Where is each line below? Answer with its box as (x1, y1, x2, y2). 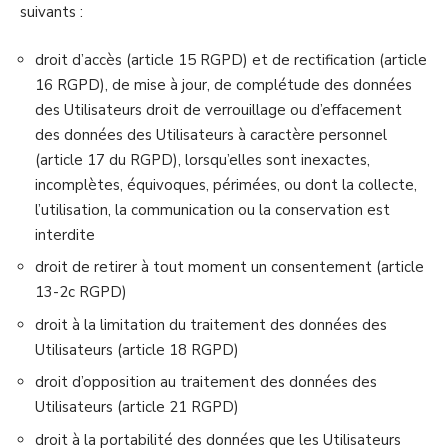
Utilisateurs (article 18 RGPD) (35, 339, 239, 360)
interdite (35, 224, 95, 245)
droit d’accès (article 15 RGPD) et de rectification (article (35, 49, 427, 70)
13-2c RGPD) (35, 282, 127, 302)
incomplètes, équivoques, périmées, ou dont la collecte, (35, 174, 417, 195)
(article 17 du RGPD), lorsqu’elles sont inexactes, (35, 149, 370, 170)
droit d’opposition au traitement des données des (35, 372, 377, 392)
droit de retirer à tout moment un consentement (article (35, 257, 424, 277)
